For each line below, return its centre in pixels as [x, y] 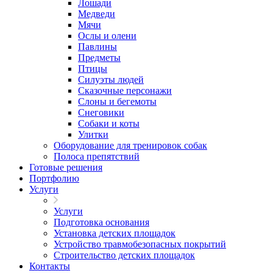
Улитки [93, 134]
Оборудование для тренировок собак [130, 145]
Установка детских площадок [115, 233]
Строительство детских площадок [124, 255]
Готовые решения [66, 167]
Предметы [99, 58]
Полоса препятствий [97, 156]
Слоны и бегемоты [117, 101]
